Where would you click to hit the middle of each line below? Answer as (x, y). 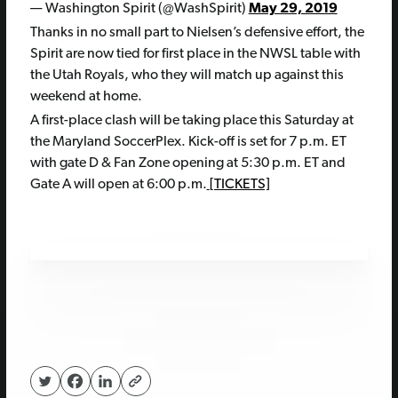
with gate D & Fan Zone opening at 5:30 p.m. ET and (187, 163)
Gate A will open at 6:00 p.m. (118, 184)
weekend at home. (86, 96)
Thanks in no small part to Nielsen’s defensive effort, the (197, 32)
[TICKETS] (239, 184)
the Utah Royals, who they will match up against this (187, 75)
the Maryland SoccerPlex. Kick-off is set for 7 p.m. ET (188, 142)
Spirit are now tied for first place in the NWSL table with (195, 54)
